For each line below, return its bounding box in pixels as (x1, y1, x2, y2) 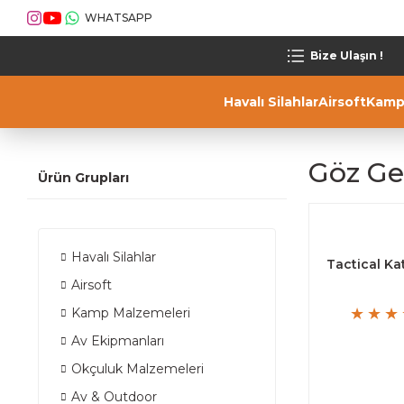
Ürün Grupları (38, 170, 129, 186)
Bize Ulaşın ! (310, 49, 383, 62)
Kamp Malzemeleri (71, 305, 190, 321)
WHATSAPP (85, 11, 152, 24)
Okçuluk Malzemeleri (71, 361, 204, 377)
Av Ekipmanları (71, 333, 164, 349)
